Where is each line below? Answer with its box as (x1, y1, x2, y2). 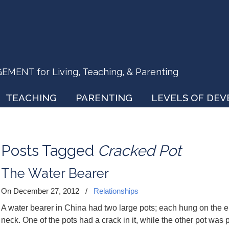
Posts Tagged (1, 142, 98, 159)
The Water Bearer (1, 166, 109, 181)
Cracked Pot (98, 142, 181, 159)
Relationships (94, 187, 139, 195)
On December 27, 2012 (1, 187, 81, 195)
